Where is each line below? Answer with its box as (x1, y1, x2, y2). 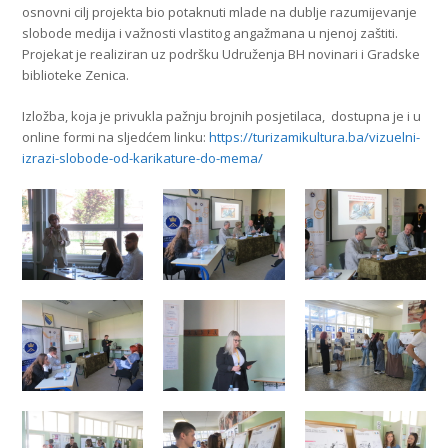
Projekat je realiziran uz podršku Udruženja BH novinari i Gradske (22, 45, 421, 64)
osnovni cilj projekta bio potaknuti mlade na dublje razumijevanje (22, 3, 418, 22)
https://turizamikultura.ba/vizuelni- (209, 128, 421, 147)
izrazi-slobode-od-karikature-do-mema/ (22, 149, 264, 168)
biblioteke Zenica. (22, 66, 130, 85)
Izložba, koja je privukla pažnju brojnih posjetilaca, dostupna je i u (22, 107, 422, 126)
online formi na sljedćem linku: (22, 128, 210, 147)
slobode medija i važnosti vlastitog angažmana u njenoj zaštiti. (22, 24, 399, 43)
